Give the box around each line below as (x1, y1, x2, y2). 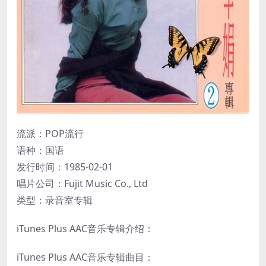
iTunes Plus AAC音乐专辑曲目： (17, 250, 154, 264)
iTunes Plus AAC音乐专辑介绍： (17, 221, 154, 235)
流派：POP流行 (17, 126, 84, 140)
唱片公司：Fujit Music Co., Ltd (17, 176, 148, 190)
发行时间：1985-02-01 (17, 160, 113, 173)
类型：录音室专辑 (17, 193, 93, 207)
